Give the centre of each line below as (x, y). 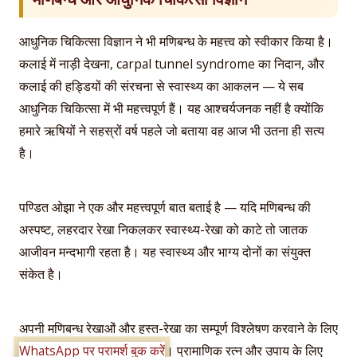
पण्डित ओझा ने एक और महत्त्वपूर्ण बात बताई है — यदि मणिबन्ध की (165, 207)
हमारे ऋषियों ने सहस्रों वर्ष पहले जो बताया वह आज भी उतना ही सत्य (172, 130)
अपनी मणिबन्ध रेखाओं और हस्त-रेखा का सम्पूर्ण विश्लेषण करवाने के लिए (178, 329)
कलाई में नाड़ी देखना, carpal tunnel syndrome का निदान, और (172, 63)
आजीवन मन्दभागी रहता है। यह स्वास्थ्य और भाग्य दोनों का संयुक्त (165, 251)
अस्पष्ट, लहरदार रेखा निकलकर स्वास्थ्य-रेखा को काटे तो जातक (163, 229)
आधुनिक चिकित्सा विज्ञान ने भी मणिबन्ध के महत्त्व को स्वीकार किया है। (176, 41)
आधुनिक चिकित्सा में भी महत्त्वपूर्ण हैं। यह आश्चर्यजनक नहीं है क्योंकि (171, 108)
